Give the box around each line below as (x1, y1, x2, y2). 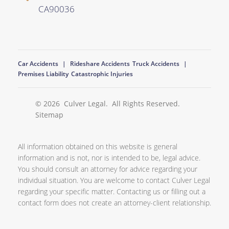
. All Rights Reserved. (106, 98, 180, 108)
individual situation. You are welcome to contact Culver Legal (18, 175, 210, 185)
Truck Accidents (132, 59, 179, 68)
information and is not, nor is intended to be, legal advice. (18, 152, 200, 163)
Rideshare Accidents (70, 59, 130, 68)
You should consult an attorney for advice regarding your (18, 164, 197, 174)
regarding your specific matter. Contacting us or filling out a (18, 186, 205, 196)
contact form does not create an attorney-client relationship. (18, 197, 211, 208)
